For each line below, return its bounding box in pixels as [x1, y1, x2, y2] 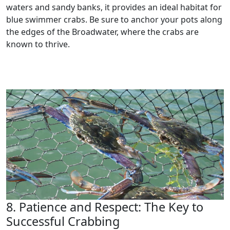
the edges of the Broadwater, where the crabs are [6, 26, 199, 37]
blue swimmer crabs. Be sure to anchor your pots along [6, 13, 222, 25]
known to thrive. [6, 38, 70, 50]
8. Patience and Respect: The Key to [6, 198, 203, 215]
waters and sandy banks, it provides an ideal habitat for [6, 1, 222, 13]
